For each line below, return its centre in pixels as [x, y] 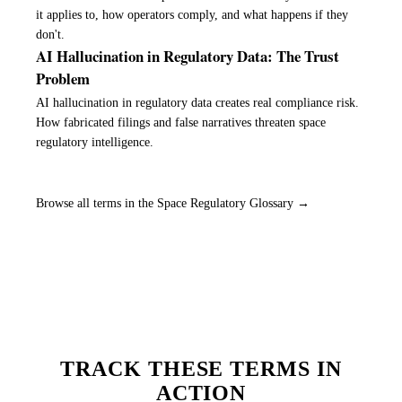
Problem [63, 79]
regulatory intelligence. [95, 143]
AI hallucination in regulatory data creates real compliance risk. [197, 103]
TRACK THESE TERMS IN [201, 369]
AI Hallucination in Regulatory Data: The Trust [188, 57]
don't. [50, 35]
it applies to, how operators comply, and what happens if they [192, 15]
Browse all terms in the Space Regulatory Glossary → [173, 203]
